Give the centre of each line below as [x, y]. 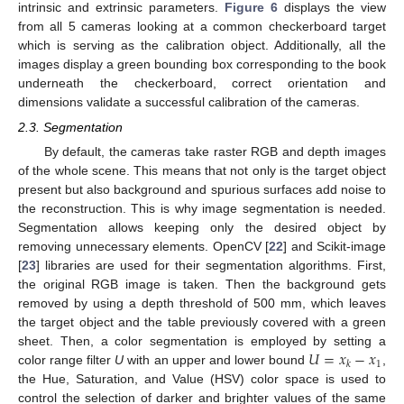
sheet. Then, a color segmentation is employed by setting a [202, 341]
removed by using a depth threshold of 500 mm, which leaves [202, 303]
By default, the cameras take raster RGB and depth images [215, 152]
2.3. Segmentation [70, 128]
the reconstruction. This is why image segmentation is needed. [202, 209]
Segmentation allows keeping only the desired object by [202, 228]
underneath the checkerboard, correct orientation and [202, 83]
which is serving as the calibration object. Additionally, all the [202, 46]
